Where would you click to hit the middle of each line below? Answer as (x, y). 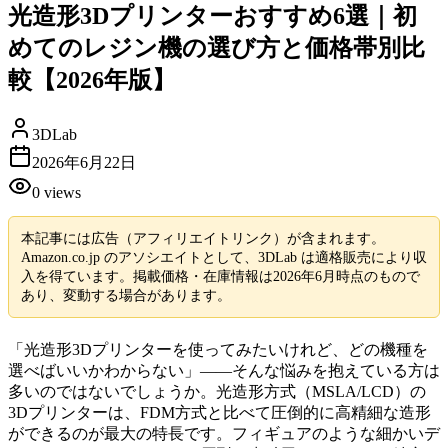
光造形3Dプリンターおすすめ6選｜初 (212, 15)
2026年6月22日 (84, 162)
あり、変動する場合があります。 (126, 295)
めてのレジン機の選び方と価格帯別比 (216, 47)
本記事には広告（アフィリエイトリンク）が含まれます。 (203, 238)
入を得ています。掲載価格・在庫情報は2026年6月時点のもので (220, 276)
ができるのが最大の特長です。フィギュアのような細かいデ (224, 433)
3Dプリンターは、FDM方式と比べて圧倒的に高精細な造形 (219, 412)
